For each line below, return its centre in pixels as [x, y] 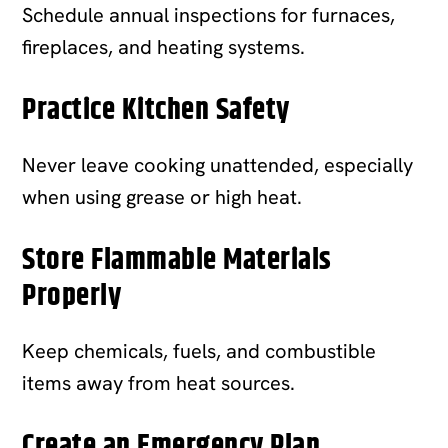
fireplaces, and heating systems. [164, 46]
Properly [72, 296]
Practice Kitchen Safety [156, 110]
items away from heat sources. [159, 382]
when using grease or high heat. [162, 196]
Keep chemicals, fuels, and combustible [199, 350]
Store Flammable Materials [177, 260]
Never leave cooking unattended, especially [218, 164]
